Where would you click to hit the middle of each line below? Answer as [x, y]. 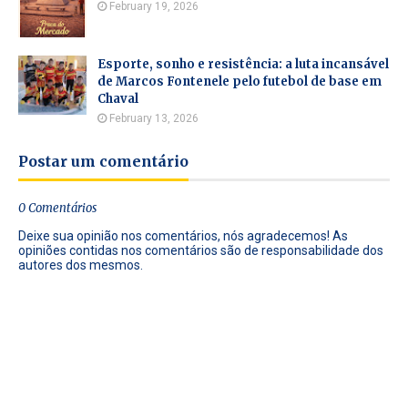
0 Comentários [57, 208]
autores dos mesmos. [81, 265]
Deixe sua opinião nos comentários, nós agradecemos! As [183, 236]
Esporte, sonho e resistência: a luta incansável [243, 64]
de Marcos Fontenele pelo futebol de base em [240, 82]
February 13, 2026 [154, 118]
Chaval [118, 99]
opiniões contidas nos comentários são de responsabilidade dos [201, 250]
